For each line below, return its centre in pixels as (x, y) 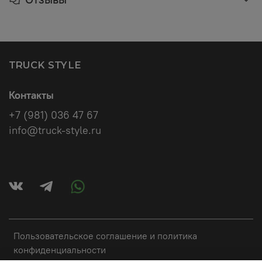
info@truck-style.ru (55, 130)
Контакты (31, 95)
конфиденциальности (60, 249)
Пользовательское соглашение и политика (105, 235)
